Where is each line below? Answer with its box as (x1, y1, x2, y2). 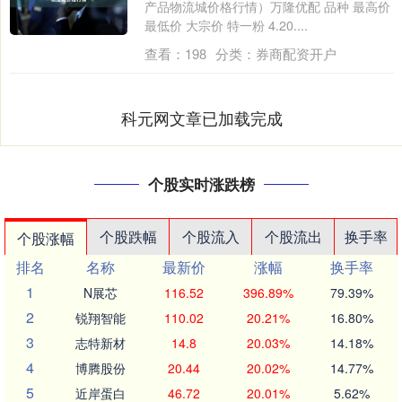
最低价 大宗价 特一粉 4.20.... (144, 16, 308, 34)
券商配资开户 (255, 44, 336, 63)
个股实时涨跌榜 (147, 173, 255, 195)
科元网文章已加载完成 (121, 106, 283, 129)
